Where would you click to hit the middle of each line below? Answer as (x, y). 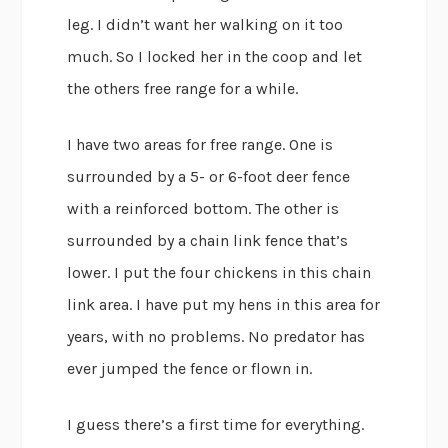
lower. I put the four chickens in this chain (219, 273)
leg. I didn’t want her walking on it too (205, 25)
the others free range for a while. (183, 89)
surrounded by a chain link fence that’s (208, 241)
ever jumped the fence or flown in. (190, 369)
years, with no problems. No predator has (216, 337)
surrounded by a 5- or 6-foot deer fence (209, 177)
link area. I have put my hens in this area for (224, 305)
